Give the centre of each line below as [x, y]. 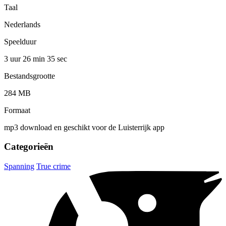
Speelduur [20, 41]
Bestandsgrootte [30, 76]
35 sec [57, 59]
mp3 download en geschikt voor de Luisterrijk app [84, 127]
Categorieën [29, 147]
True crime [53, 166]
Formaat [17, 110]
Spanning [19, 166]
